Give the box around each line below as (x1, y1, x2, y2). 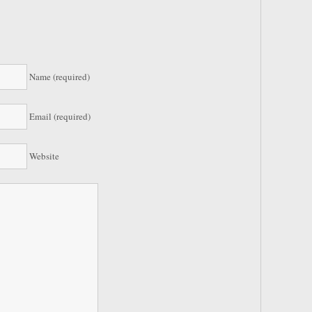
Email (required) (29, 110, 91, 123)
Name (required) (29, 70, 90, 83)
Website (29, 150, 59, 162)
